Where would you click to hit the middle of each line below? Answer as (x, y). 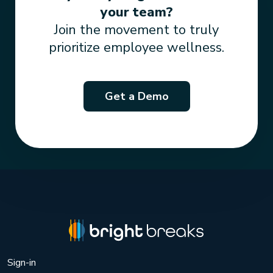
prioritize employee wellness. (136, 48)
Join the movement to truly (136, 30)
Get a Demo (136, 97)
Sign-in (22, 263)
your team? (136, 12)
